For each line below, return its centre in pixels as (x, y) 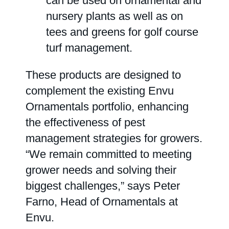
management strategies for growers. (114, 138)
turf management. (89, 48)
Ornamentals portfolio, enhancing (107, 107)
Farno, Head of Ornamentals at (102, 202)
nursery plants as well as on (114, 16)
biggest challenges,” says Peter (103, 186)
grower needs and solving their (101, 170)
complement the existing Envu (100, 91)
